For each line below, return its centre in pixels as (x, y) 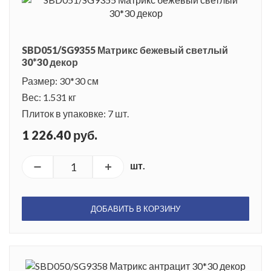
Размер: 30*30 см (60, 81)
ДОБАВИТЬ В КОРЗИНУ (135, 209)
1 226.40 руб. (60, 135)
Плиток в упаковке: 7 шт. (75, 114)
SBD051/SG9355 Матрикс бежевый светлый (125, 50)
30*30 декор (50, 62)
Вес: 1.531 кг (49, 97)
